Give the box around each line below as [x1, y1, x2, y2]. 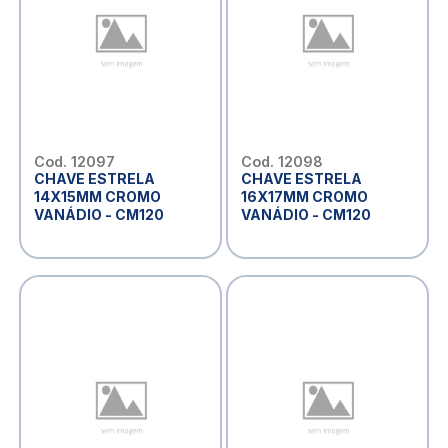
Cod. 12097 [33, 153, 115, 171]
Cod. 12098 [240, 153, 323, 171]
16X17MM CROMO [240, 188, 368, 206]
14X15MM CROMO [33, 188, 161, 206]
